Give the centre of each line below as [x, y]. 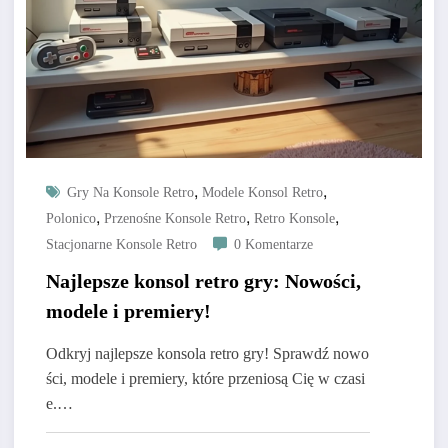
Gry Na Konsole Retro [130, 193]
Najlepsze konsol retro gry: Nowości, [203, 281]
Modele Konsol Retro [262, 193]
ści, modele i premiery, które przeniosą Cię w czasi [205, 379]
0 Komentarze [273, 245]
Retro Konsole [294, 219]
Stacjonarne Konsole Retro [121, 245]
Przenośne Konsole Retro [174, 219]
